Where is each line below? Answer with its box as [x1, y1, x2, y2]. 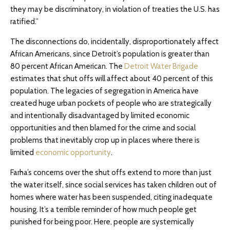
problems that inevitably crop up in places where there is [10, 136, 200, 145]
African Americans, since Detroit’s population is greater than [10, 49, 209, 59]
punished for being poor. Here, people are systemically [10, 217, 194, 226]
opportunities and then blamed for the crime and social [10, 123, 196, 132]
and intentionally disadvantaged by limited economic [10, 111, 189, 120]
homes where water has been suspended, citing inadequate [10, 193, 213, 202]
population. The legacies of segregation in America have [10, 86, 199, 95]
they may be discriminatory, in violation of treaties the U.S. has [10, 5, 220, 14]
